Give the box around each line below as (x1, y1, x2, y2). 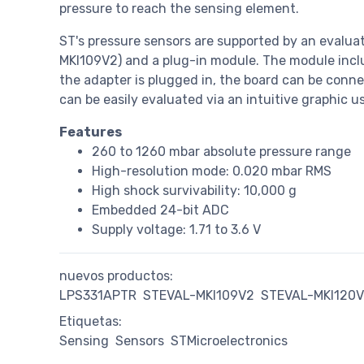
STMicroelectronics (171, 333, 288, 349)
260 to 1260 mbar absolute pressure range (92, 144, 351, 160)
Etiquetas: (59, 314, 122, 330)
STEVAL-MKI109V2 (143, 288, 254, 304)
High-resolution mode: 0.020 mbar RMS (92, 163, 331, 180)
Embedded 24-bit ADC (92, 202, 229, 219)
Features (59, 124, 122, 141)
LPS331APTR (59, 288, 136, 304)
